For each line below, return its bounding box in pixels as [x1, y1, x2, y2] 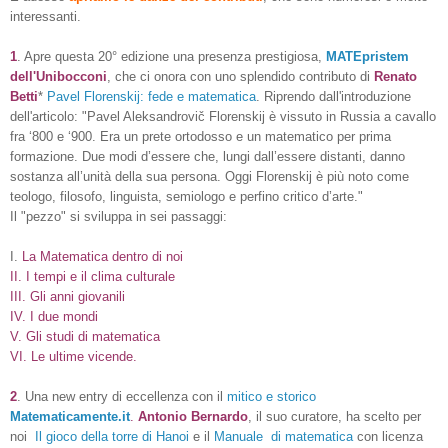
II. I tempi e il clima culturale [10, 268, 175, 284]
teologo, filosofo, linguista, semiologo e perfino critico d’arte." [10, 188, 363, 204]
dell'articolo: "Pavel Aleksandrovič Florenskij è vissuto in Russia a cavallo [10, 108, 436, 124]
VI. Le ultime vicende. [10, 348, 137, 364]
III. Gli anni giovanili [10, 288, 125, 304]
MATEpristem [326, 48, 409, 64]
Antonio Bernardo [138, 408, 248, 424]
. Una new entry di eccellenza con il [17, 388, 227, 404]
